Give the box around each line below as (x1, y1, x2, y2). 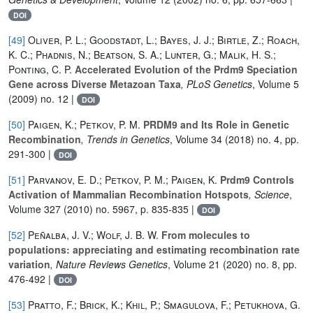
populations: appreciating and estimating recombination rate (8, 242, 300, 256)
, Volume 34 (170, 131, 222, 146)
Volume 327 (8, 201, 61, 216)
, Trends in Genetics (81, 131, 170, 146)
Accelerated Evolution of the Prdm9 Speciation (72, 61, 298, 76)
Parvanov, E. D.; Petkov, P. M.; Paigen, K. (28, 172, 217, 187)
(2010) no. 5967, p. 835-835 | (61, 201, 197, 216)
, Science (249, 187, 289, 201)
